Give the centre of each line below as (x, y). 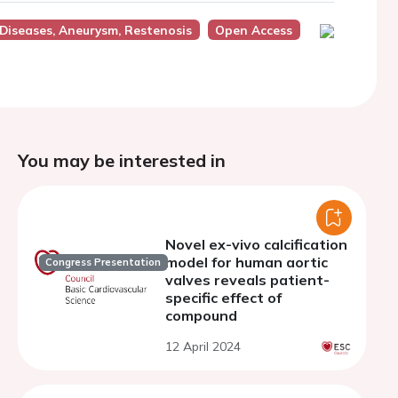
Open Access (254, 30)
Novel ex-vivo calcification (256, 244)
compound (201, 315)
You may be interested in (122, 160)
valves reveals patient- (247, 280)
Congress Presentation (103, 263)
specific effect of (223, 298)
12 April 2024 (203, 346)
